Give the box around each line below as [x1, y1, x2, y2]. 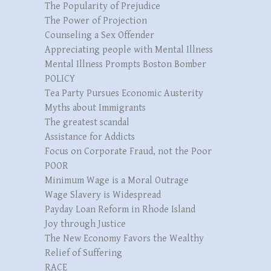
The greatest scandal [45, 116, 129, 128]
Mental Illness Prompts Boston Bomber [45, 58, 206, 70]
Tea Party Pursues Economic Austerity [45, 87, 203, 99]
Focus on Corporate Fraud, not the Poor [45, 145, 212, 157]
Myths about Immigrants [45, 102, 146, 114]
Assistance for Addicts [45, 131, 135, 143]
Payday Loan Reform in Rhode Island [45, 203, 195, 215]
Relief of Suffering [45, 247, 122, 259]
